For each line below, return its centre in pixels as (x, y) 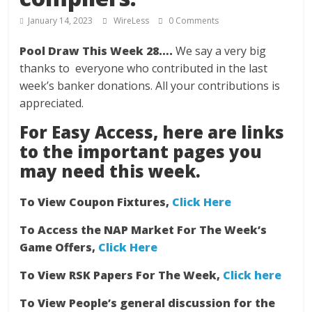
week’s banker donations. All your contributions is (150, 86)
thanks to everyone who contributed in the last (144, 68)
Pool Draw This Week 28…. (98, 51)
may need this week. (110, 171)
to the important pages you (141, 151)
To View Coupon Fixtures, (95, 202)
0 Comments (193, 21)
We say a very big (221, 51)
